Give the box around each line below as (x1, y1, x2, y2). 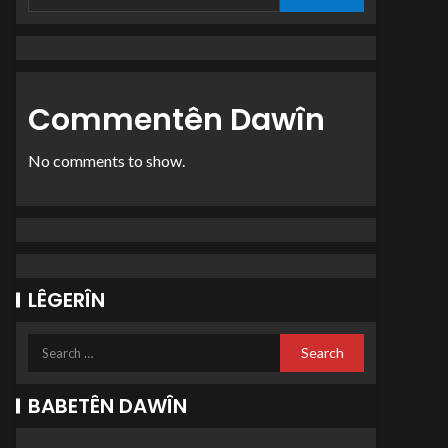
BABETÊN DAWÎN (28, 392, 187, 420)
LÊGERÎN (28, 286, 105, 314)
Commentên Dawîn (28, 99, 325, 141)
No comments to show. (28, 151, 185, 170)
